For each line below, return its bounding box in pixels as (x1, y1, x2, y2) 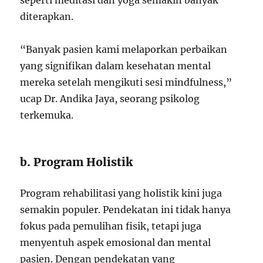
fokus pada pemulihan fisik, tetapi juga (20, 220, 202, 232)
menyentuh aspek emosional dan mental (20, 237, 211, 248)
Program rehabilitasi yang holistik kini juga (20, 187, 222, 199)
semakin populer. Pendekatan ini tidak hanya (20, 204, 231, 215)
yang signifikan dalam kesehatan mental (20, 60, 211, 72)
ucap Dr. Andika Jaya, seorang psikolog (20, 93, 200, 104)
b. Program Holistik (20, 155, 133, 169)
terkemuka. (20, 109, 74, 121)
